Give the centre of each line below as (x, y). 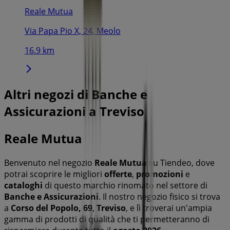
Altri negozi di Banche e (76, 94)
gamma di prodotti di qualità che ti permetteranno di (107, 219)
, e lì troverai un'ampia (169, 208)
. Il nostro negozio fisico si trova (159, 196)
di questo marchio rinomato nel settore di (125, 185)
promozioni (160, 174)
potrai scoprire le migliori (54, 174)
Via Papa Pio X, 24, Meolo (73, 31)
